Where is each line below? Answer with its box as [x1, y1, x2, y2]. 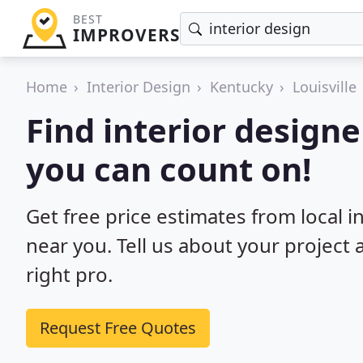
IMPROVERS [72, 23, 180, 46]
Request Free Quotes [40, 317, 196, 339]
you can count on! [26, 147, 311, 191]
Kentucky [210, 77, 273, 96]
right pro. [26, 261, 113, 288]
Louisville [293, 77, 357, 96]
